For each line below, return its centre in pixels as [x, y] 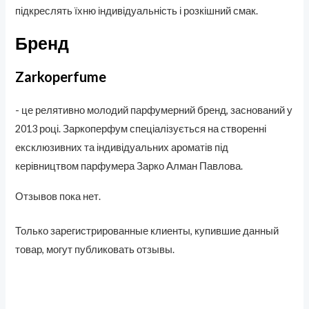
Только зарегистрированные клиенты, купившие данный [147, 231]
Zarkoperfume [61, 76]
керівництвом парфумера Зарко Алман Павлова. [129, 166]
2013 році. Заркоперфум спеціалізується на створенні [141, 128]
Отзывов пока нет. [58, 197]
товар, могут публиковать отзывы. [95, 250]
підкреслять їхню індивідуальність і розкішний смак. [137, 10]
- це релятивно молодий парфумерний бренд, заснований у [154, 110]
